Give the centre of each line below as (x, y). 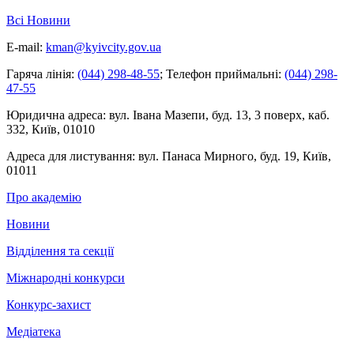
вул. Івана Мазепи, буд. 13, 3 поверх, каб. (218, 115)
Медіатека (34, 332)
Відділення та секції (60, 251)
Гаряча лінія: (40, 74)
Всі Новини (38, 21)
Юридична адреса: (56, 115)
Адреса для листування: (71, 156)
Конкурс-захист (49, 305)
